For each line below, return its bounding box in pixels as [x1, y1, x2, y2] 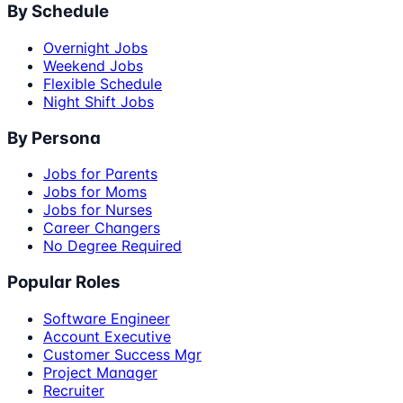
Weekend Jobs [43, 56, 143, 75]
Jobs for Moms [43, 183, 147, 201]
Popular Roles [7, 272, 121, 293]
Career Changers [43, 219, 160, 237]
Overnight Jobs [43, 38, 148, 57]
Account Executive [43, 327, 171, 345]
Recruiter [43, 381, 104, 399]
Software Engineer [43, 309, 170, 327]
